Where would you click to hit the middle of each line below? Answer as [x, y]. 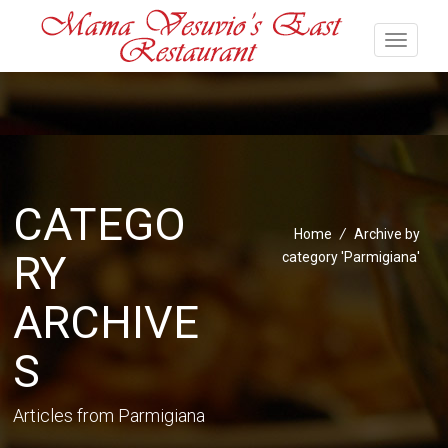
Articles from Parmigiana [109, 415]
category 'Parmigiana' [350, 257]
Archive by [386, 234]
